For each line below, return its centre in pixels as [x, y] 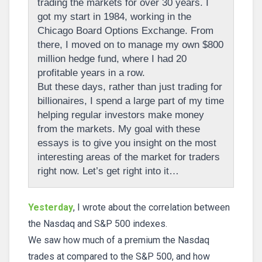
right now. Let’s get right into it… [108, 171]
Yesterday [51, 207]
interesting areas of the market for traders [129, 157]
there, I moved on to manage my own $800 [130, 45]
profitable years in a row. [91, 73]
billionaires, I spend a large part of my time [131, 101]
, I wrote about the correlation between [151, 207]
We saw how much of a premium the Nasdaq [119, 240]
